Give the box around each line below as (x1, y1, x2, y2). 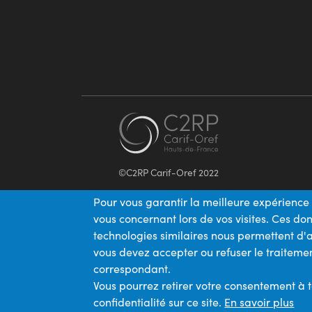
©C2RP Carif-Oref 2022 (118, 165, 219, 179)
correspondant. (93, 261, 174, 276)
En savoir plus (224, 295, 295, 309)
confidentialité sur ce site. (93, 295, 222, 309)
